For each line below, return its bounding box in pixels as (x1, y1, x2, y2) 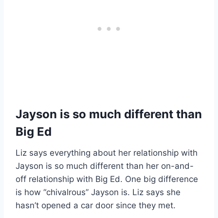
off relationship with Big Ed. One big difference (16, 174, 198, 184)
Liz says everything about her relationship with (16, 148, 198, 158)
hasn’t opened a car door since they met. (16, 200, 176, 211)
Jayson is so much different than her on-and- (16, 161, 194, 171)
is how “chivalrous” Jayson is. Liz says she (16, 187, 181, 198)
